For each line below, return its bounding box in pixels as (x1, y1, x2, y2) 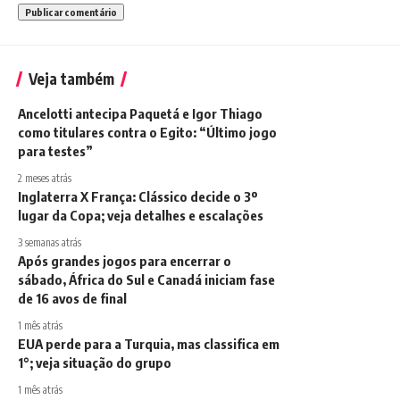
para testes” (18, 143, 93, 159)
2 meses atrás (18, 171, 71, 185)
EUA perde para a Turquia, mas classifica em (18, 336, 279, 352)
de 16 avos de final (18, 290, 127, 306)
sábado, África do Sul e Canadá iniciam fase (18, 271, 275, 287)
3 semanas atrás (18, 236, 81, 249)
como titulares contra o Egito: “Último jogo (18, 124, 277, 140)
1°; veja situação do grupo (18, 354, 171, 371)
